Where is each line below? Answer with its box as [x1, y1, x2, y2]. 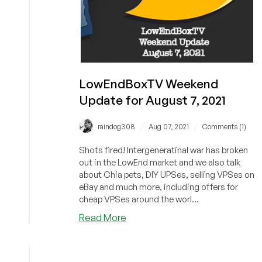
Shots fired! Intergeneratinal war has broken [79, 144, 249, 156]
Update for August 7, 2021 [79, 92, 226, 108]
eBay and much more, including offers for [79, 181, 239, 192]
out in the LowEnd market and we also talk [79, 156, 241, 168]
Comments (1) [202, 122, 247, 131]
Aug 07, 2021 [149, 122, 189, 131]
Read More [79, 211, 127, 223]
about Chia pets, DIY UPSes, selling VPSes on [79, 168, 255, 180]
